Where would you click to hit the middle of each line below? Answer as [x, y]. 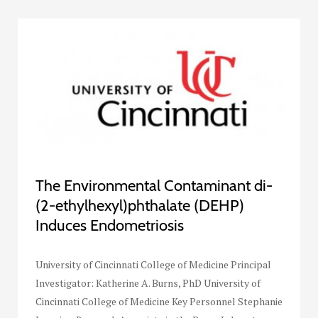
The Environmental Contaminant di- [154, 186]
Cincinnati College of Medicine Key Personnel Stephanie [159, 302]
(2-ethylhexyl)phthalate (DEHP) [140, 206]
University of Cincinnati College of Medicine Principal [153, 265]
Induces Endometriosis [110, 226]
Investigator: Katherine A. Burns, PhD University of [148, 283]
